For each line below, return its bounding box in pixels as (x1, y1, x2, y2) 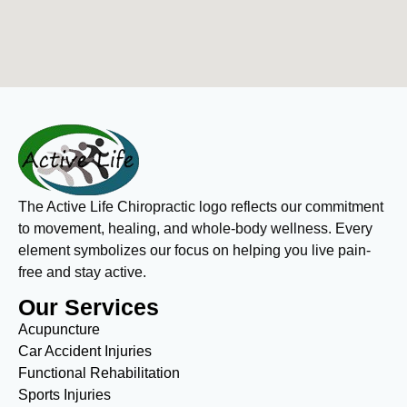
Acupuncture (18, 322, 104, 338)
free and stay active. (18, 263, 146, 280)
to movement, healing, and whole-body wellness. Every (18, 220, 372, 236)
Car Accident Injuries (18, 343, 152, 360)
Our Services (18, 294, 159, 321)
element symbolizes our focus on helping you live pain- (18, 242, 371, 258)
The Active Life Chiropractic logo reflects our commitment (18, 198, 383, 214)
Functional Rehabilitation (18, 365, 180, 382)
